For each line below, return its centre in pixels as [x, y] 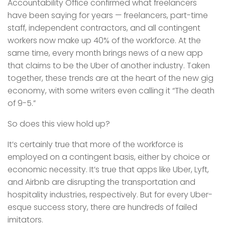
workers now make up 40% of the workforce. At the [104, 40]
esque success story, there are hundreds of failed [102, 207]
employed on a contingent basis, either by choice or [109, 157]
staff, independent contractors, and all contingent [104, 28]
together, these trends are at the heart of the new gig [110, 78]
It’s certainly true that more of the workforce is [95, 144]
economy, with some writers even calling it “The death [111, 90]
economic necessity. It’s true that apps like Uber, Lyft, [108, 169]
